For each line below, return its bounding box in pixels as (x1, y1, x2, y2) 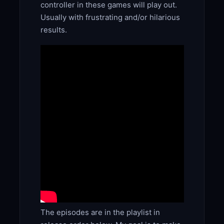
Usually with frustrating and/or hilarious (40, 12, 180, 22)
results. (40, 25, 69, 35)
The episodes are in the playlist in (40, 207, 160, 217)
